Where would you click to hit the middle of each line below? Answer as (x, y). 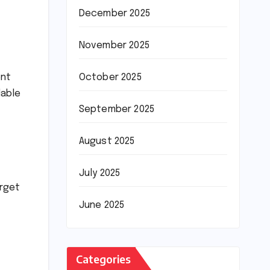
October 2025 (110, 78)
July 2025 (99, 174)
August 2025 (107, 142)
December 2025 (115, 14)
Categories (103, 259)
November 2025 (114, 46)
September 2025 (117, 110)
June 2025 (102, 206)
